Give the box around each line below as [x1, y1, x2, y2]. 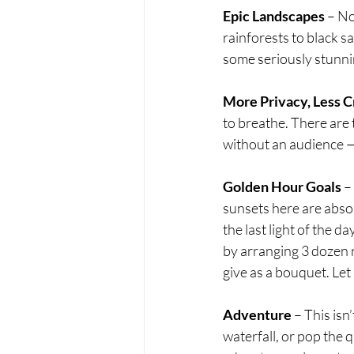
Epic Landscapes [223, 7, 325, 25]
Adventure [223, 306, 292, 324]
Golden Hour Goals [223, 178, 341, 196]
